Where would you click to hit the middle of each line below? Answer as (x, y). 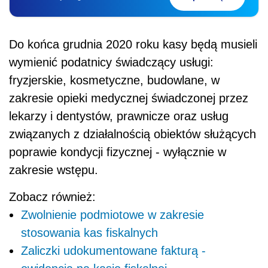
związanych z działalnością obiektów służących (133, 134)
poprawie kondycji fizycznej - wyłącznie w (118, 152)
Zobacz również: (52, 197)
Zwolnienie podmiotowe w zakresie (112, 214)
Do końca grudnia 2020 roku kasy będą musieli (133, 44)
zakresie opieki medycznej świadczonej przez (129, 98)
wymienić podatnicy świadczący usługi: (111, 62)
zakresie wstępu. (54, 170)
